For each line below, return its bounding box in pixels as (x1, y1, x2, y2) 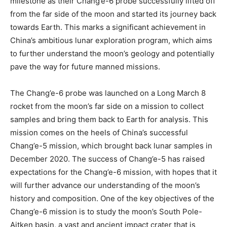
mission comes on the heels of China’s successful (10, 128, 188, 138)
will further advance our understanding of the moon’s (10, 180, 200, 191)
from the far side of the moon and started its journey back (10, 9, 216, 19)
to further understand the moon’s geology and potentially (10, 49, 214, 59)
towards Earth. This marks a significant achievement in (10, 22, 206, 32)
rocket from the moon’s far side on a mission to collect (10, 101, 204, 111)
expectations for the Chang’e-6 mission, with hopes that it (10, 167, 217, 177)
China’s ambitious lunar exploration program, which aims (10, 35, 212, 46)
